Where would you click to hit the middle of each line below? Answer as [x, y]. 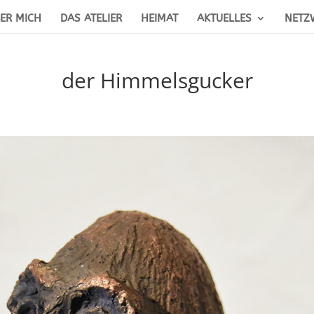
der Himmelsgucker [157, 80]
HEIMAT [159, 19]
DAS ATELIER [91, 19]
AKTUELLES [224, 19]
